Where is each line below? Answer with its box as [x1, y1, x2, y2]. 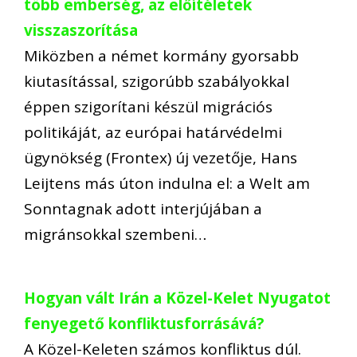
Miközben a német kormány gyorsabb [24, 45, 299, 66]
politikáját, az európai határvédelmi [24, 121, 282, 143]
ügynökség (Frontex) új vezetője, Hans [24, 147, 297, 168]
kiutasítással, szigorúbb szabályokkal [24, 70, 289, 92]
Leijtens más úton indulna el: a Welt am [24, 172, 310, 194]
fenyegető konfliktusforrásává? [24, 313, 264, 335]
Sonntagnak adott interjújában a [24, 198, 262, 219]
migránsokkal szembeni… [24, 223, 206, 245]
